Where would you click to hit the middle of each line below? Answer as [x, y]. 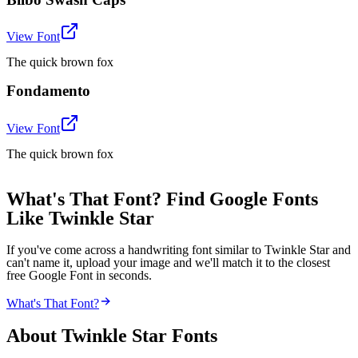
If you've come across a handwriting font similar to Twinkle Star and [179, 249]
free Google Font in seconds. [79, 275]
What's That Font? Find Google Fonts [162, 199]
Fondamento [48, 91]
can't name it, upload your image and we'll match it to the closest [168, 262]
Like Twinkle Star [80, 218]
